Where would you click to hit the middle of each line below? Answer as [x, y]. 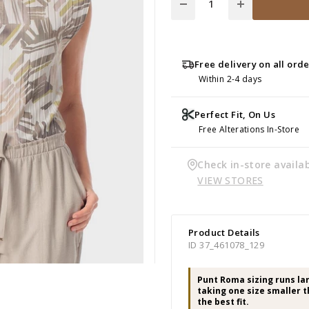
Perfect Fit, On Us [235, 114]
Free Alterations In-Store [249, 129]
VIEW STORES [230, 180]
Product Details [224, 232]
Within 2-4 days [230, 79]
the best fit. [223, 301]
